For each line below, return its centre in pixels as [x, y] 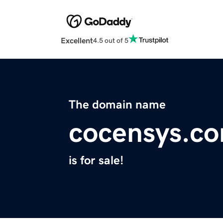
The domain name [117, 105]
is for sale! [96, 161]
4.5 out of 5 [111, 40]
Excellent [77, 41]
